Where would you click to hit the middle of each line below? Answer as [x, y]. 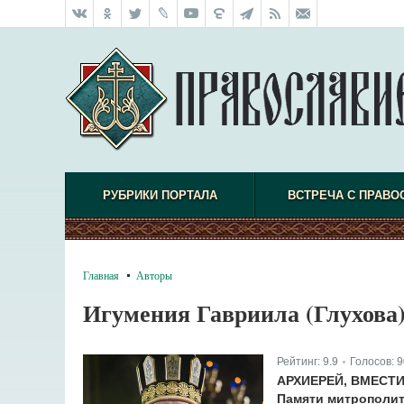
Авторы [154, 275]
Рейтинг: [300, 362]
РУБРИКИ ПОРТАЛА [160, 195]
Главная [101, 275]
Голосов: [373, 362]
